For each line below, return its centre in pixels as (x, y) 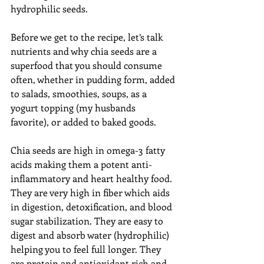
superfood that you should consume (88, 65)
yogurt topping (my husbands (74, 107)
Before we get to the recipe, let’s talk (88, 37)
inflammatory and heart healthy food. (93, 178)
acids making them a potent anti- (81, 164)
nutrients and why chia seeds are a (85, 51)
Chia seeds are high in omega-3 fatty (89, 150)
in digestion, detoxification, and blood (93, 206)
